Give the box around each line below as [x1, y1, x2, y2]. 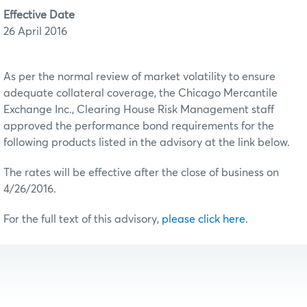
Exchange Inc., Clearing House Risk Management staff [3, 103, 274, 115]
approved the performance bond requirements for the [3, 120, 274, 132]
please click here [162, 213, 245, 225]
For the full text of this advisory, [3, 213, 162, 225]
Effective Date [3, 9, 75, 21]
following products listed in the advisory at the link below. [3, 136, 290, 148]
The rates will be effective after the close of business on [3, 167, 279, 178]
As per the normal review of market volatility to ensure [3, 71, 275, 82]
